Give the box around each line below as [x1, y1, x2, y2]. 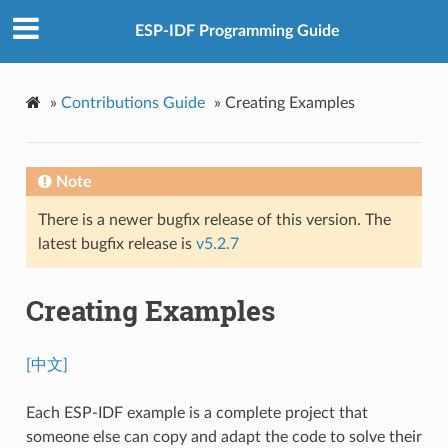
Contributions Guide [60, 94, 205, 111]
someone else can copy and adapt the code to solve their [25, 428, 422, 445]
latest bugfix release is [37, 235, 196, 252]
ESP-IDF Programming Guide [134, 23, 340, 40]
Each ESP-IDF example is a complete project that [25, 404, 368, 421]
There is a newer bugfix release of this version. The [37, 211, 391, 228]
